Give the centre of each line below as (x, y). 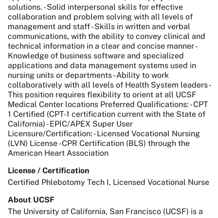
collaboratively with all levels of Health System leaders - (109, 85)
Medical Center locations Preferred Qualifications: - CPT (108, 105)
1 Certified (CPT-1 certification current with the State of (107, 114)
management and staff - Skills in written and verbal (99, 27)
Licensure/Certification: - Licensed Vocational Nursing (104, 134)
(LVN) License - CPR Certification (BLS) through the (99, 144)
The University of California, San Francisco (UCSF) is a (105, 212)
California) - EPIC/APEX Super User (70, 124)
